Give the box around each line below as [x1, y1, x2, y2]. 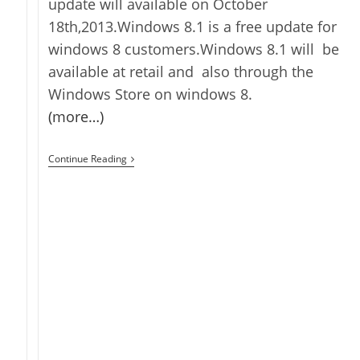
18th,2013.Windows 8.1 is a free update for [48, 17, 337, 37]
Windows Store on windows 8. [48, 84, 253, 104]
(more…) [48, 107, 104, 127]
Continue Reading [48, 152, 128, 166]
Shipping [126, 177, 175, 193]
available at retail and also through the [48, 62, 314, 82]
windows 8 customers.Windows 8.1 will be [48, 39, 340, 59]
